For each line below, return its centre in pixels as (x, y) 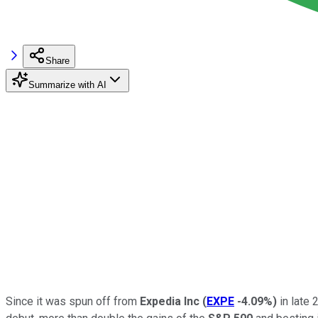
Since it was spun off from (73, 301)
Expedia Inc (171, 301)
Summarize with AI (67, 84)
